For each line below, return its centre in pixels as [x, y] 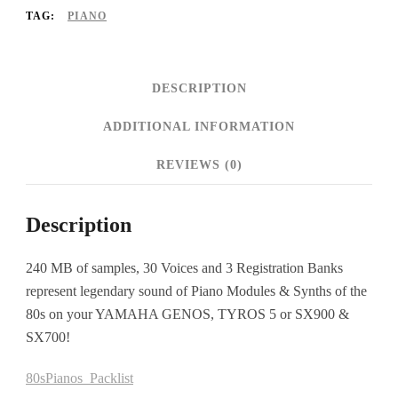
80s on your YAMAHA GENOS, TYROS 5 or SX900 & [187, 314]
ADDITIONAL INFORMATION [199, 127]
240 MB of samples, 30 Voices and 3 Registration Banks [184, 268]
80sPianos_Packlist [80, 378]
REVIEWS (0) [199, 165]
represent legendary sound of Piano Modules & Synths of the [196, 291]
